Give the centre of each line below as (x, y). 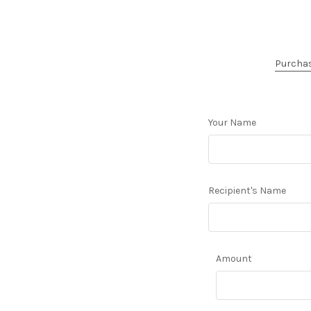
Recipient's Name (247, 190)
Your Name (232, 122)
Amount (234, 258)
